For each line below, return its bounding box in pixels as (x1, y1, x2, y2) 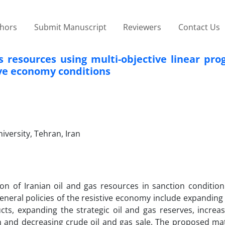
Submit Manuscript (34, 21, 106, 33)
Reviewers (123, 21, 162, 33)
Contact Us (178, 21, 220, 33)
